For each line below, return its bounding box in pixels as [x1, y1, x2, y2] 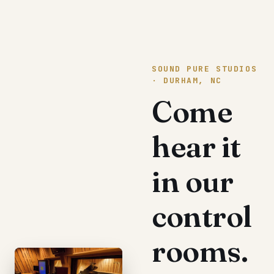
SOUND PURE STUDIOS [152, 63, 257, 74]
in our [152, 163, 234, 199]
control [152, 198, 252, 234]
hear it [152, 128, 241, 165]
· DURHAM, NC [152, 75, 222, 86]
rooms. [152, 232, 248, 269]
